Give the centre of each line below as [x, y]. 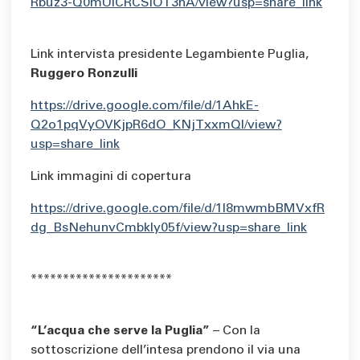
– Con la [235, 331]
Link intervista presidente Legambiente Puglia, [170, 55]
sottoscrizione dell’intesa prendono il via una [166, 351]
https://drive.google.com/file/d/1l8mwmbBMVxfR [178, 209]
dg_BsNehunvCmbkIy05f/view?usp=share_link [169, 229]
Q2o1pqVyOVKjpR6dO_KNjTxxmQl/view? [156, 126]
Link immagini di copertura [111, 177]
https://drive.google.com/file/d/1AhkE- [145, 106]
